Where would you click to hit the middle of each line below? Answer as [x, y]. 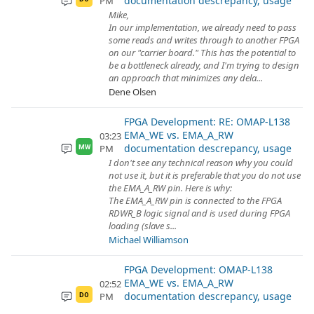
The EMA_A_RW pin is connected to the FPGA [195, 200]
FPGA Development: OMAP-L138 [198, 269]
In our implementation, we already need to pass [203, 27]
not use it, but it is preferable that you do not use [205, 175]
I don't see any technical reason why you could [201, 163]
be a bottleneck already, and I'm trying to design [204, 65]
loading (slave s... [143, 226]
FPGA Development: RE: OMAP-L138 [207, 122]
